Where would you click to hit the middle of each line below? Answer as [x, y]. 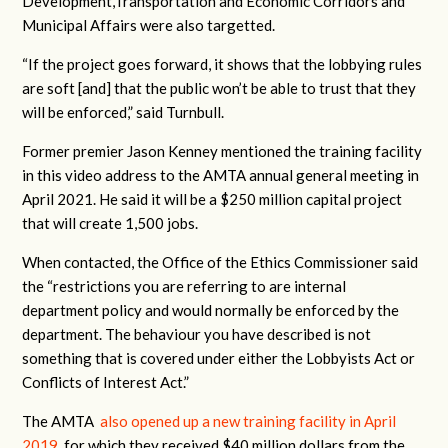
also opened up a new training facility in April [248, 421]
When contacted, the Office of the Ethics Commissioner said [220, 262]
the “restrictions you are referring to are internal [184, 286]
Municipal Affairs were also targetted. [149, 25]
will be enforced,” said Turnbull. [123, 112]
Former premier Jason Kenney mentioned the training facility [222, 151]
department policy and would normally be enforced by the [211, 310]
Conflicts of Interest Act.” [106, 382]
